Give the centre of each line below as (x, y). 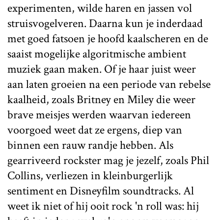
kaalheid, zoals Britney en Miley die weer (101, 99)
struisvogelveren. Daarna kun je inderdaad (105, 23)
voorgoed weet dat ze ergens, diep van (95, 130)
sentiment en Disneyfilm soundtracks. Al (101, 191)
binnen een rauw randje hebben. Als (90, 145)
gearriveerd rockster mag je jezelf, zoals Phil (108, 160)
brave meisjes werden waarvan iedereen (99, 115)
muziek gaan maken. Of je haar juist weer (102, 69)
